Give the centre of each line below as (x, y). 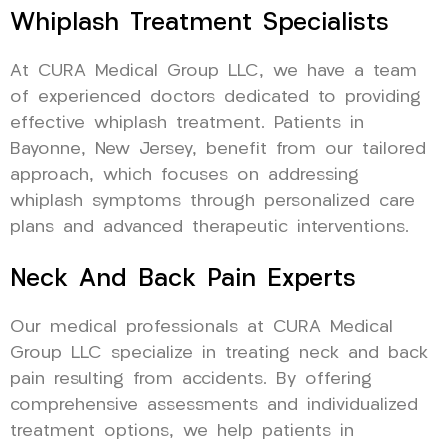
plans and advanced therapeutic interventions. (209, 227)
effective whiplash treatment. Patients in (187, 123)
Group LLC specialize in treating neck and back (219, 353)
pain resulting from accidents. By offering (191, 379)
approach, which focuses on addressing (184, 175)
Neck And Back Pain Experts (183, 279)
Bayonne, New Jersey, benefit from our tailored (218, 149)
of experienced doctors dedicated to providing (215, 97)
